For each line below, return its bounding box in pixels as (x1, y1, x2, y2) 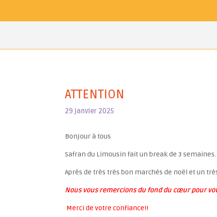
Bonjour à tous (65, 132, 111, 141)
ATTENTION (65, 87, 125, 102)
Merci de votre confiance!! (65, 204, 149, 213)
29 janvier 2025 (65, 107, 114, 115)
